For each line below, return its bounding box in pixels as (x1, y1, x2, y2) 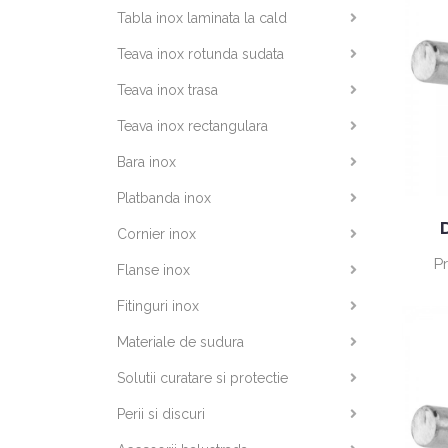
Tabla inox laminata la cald (117, 10, 287, 26)
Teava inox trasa (117, 82, 218, 98)
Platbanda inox (117, 190, 211, 206)
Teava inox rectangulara (117, 118, 268, 134)
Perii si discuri (117, 406, 205, 422)
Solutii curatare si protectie (117, 370, 288, 386)
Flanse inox (117, 262, 190, 278)
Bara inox (117, 154, 176, 170)
